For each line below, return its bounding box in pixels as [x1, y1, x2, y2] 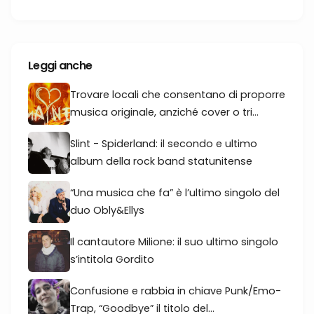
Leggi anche [28, 57, 93, 74]
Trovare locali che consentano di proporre [70, 88, 285, 102]
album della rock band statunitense [70, 154, 252, 168]
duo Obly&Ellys [70, 203, 144, 217]
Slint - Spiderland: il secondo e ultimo [70, 137, 257, 151]
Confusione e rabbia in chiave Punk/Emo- [70, 284, 281, 298]
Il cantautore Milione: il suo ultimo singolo [70, 235, 278, 249]
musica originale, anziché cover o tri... [70, 105, 259, 119]
